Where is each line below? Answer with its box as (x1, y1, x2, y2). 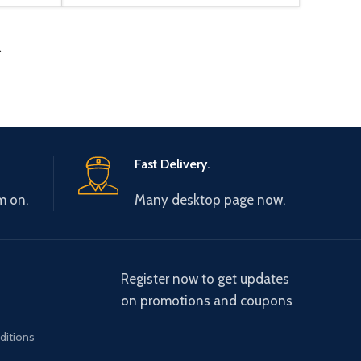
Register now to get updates (120, 270, 289, 287)
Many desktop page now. (134, 191, 285, 208)
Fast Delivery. (134, 156, 210, 172)
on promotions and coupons (120, 292, 293, 309)
